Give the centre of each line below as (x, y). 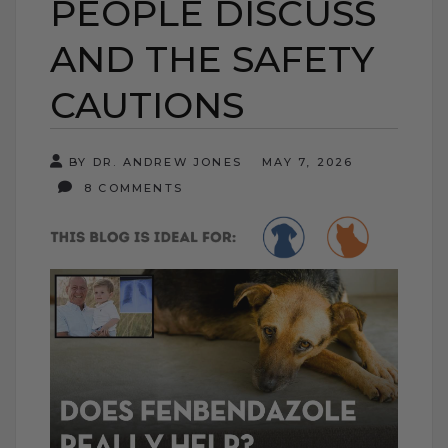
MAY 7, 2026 (308, 161)
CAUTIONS (147, 104)
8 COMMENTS (130, 187)
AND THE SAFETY (212, 58)
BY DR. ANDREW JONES (156, 161)
